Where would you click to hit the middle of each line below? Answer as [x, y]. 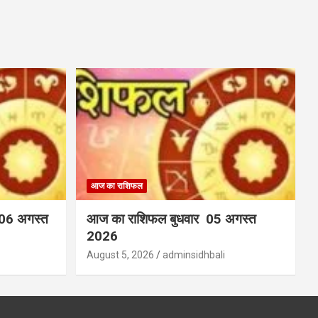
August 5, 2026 [120, 255]
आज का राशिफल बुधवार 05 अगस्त [173, 219]
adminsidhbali [193, 255]
